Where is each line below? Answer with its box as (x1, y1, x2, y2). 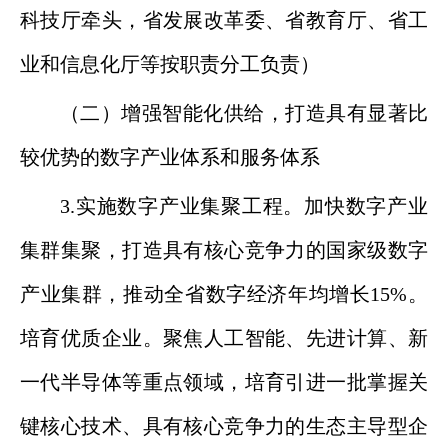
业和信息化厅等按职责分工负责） (20, 53, 320, 75)
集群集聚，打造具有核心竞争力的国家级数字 (20, 239, 428, 261)
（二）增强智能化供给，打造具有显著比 (60, 102, 428, 124)
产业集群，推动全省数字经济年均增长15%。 (20, 283, 428, 305)
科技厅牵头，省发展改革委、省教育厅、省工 (20, 9, 428, 31)
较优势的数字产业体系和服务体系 (20, 146, 320, 168)
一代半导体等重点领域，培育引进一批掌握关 (20, 371, 428, 393)
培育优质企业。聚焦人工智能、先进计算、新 (20, 327, 428, 349)
